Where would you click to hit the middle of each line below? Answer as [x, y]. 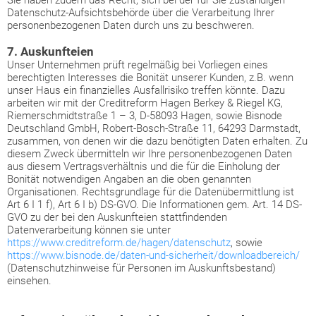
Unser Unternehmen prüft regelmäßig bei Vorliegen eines [138, 65]
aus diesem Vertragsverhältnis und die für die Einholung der [144, 166]
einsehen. [29, 281]
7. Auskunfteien [50, 51]
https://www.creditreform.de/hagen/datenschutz [119, 243]
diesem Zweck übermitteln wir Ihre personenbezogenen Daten [150, 154]
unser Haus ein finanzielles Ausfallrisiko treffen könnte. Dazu [146, 90]
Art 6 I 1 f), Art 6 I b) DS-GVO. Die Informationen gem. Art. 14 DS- [154, 205]
